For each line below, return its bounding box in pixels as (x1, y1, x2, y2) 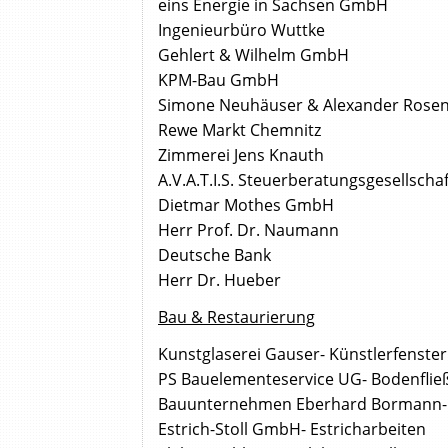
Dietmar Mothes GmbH (158, 194, 334, 217)
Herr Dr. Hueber (158, 269, 281, 292)
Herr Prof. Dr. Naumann (158, 219, 339, 242)
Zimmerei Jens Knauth (158, 144, 324, 167)
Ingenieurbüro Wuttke (158, 19, 325, 42)
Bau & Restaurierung (158, 306, 315, 329)
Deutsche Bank (158, 244, 271, 267)
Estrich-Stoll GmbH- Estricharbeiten (158, 418, 426, 441)
